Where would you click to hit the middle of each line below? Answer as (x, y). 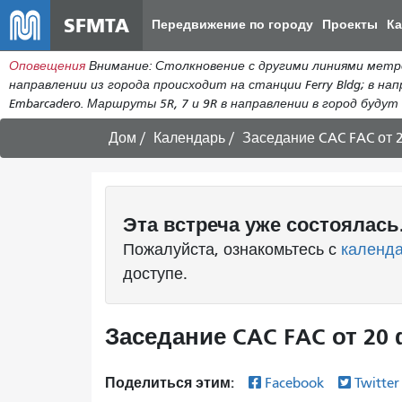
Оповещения (47, 66)
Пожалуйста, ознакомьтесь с (232, 249)
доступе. (155, 274)
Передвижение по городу (232, 25)
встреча (201, 225)
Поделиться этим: (171, 383)
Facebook (296, 383)
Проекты (350, 25)
